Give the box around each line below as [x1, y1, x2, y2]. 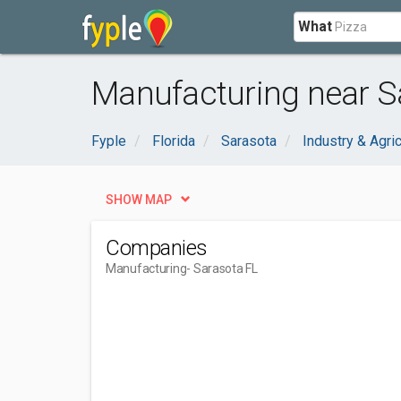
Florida [152, 132, 195, 149]
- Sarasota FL [186, 261, 258, 276]
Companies [106, 235, 208, 260]
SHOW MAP [106, 192, 172, 207]
